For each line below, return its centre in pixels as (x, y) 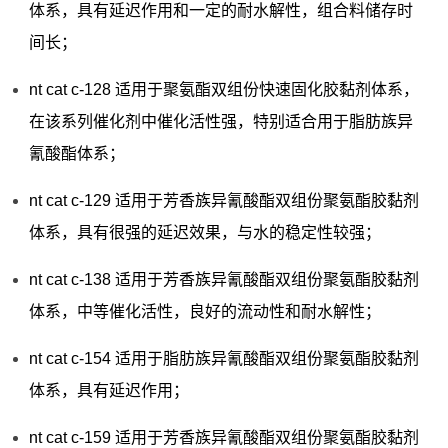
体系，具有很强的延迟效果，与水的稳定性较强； (204, 233)
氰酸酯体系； (76, 154)
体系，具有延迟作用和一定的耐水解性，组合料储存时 (220, 11)
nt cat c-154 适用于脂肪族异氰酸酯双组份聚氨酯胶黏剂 (223, 359)
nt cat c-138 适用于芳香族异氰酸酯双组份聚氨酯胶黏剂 (223, 280)
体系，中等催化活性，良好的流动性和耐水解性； (204, 312)
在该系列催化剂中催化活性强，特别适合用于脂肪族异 (220, 122)
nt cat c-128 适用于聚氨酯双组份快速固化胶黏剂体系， (223, 90)
